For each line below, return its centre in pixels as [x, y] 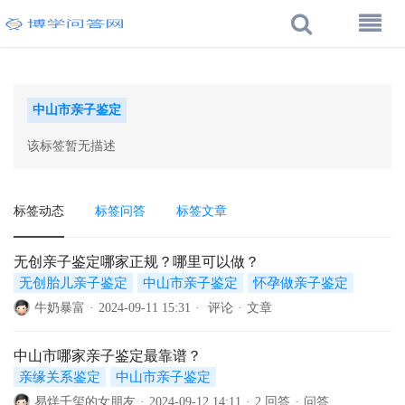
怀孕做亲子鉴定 [301, 283]
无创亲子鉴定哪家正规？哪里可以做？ [137, 262]
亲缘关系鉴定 [60, 377]
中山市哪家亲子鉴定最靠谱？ [108, 356]
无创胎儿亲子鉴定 [73, 283]
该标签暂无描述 [71, 146]
